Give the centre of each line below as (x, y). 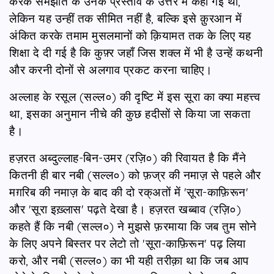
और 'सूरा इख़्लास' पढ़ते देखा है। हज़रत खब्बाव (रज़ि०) (125, 209)
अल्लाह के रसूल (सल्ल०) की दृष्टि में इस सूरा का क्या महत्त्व (135, 96)
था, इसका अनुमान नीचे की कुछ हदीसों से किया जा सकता (130, 113)
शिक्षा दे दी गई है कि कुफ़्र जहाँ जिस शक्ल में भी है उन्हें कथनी (136, 52)
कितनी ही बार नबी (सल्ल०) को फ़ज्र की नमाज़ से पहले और (135, 175)
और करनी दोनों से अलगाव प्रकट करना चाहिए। (111, 69)
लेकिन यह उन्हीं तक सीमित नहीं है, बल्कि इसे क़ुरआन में (125, 18)
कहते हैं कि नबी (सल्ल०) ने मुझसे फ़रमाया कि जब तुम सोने (133, 226)
